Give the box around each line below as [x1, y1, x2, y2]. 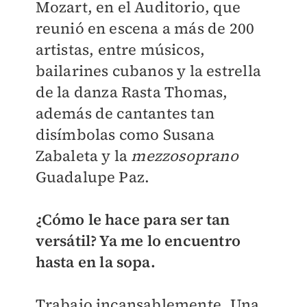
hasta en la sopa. [35, 251, 156, 272]
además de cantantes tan [35, 103, 215, 123]
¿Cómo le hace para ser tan [35, 209, 230, 230]
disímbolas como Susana [35, 124, 214, 145]
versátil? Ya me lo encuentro [35, 230, 241, 251]
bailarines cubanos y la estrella [35, 60, 261, 81]
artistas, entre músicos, [35, 39, 206, 60]
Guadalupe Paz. [35, 167, 150, 187]
